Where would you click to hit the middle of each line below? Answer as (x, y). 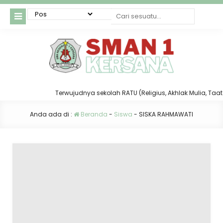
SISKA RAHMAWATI (166, 114)
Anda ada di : (52, 114)
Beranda (93, 114)
